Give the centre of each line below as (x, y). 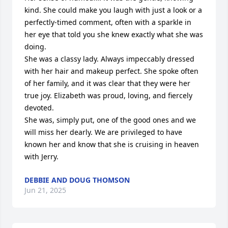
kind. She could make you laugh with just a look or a (113, 10)
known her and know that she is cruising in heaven (112, 144)
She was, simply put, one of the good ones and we (110, 120)
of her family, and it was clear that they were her (107, 83)
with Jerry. (41, 156)
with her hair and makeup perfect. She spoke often (111, 71)
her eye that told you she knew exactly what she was (114, 34)
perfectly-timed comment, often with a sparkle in (108, 22)
